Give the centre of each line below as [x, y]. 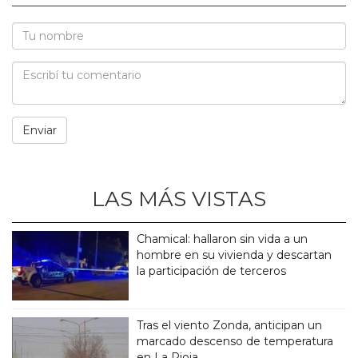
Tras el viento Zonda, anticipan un [230, 326]
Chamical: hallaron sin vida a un [223, 239]
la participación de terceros [212, 271]
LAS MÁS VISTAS [179, 199]
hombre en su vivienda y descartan [235, 255]
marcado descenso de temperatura [235, 342]
